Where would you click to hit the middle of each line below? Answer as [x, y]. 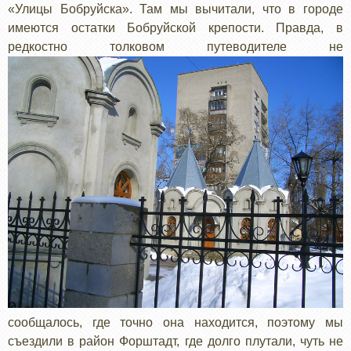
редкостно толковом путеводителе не [175, 46]
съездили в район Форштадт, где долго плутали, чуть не [175, 341]
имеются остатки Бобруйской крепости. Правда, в [175, 27]
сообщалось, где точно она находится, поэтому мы [175, 322]
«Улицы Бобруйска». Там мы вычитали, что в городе [175, 9]
